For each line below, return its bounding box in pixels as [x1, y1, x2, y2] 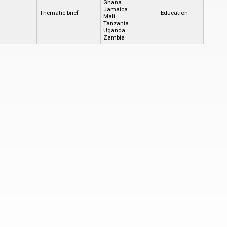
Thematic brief [39, 9, 79, 16]
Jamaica [103, 5, 128, 13]
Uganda [103, 26, 125, 34]
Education [160, 9, 188, 16]
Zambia [103, 33, 125, 41]
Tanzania [103, 19, 129, 27]
